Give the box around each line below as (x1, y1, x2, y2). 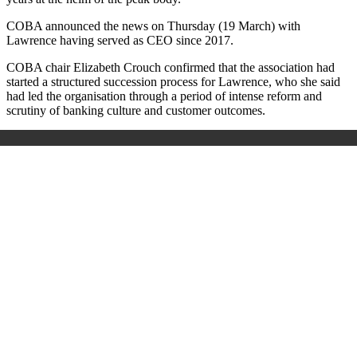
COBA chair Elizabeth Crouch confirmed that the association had (6, 61, 335, 75)
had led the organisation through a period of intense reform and (6, 89, 322, 104)
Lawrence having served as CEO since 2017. (6, 33, 233, 48)
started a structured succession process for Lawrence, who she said (6, 75, 340, 89)
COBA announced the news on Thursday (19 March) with (6, 19, 300, 33)
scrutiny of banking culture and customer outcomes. (6, 104, 265, 118)
